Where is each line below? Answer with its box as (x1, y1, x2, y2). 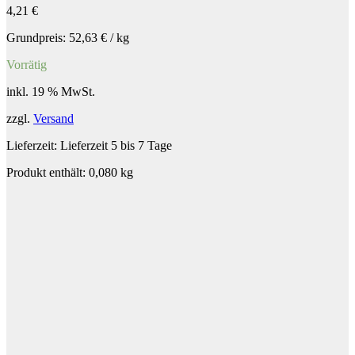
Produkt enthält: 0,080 (6, 165, 120, 179)
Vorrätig (6, 57, 47, 71)
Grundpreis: (6, 30, 69, 44)
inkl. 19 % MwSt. (6, 84, 95, 98)
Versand (33, 111, 74, 125)
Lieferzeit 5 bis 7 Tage (60, 138, 172, 152)
